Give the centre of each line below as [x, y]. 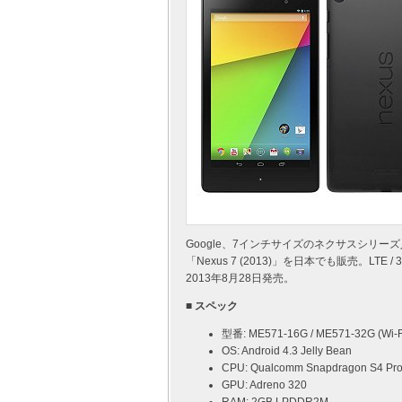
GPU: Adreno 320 [264, 385]
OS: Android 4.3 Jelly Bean [287, 351]
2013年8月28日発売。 [240, 278]
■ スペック [212, 306]
